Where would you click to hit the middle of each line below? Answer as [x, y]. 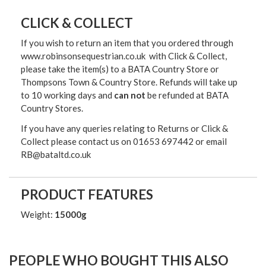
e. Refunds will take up [194, 82]
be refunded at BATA [187, 95]
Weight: [38, 215]
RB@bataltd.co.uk [56, 155]
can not [130, 95]
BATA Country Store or [173, 69]
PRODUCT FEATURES [87, 195]
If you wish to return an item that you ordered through [127, 43]
